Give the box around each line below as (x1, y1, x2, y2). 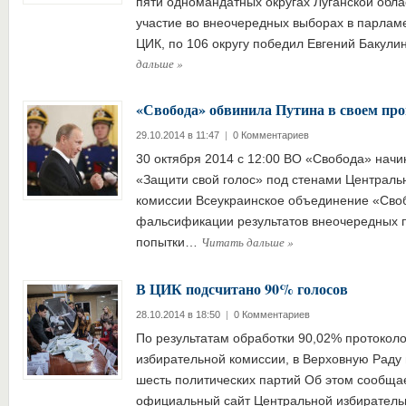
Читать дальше (200, 234, 287, 250)
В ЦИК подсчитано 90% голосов (135, 278, 348, 299)
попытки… (135, 235, 201, 249)
